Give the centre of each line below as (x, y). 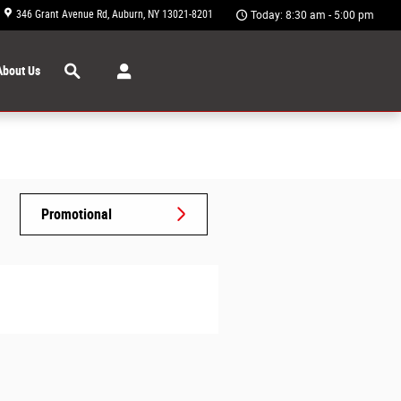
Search (89, 36)
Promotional (76, 214)
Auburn (128, 14)
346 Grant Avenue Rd (62, 14)
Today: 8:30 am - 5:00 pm (312, 15)
